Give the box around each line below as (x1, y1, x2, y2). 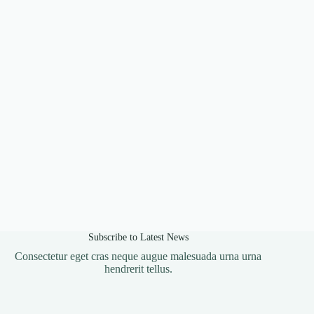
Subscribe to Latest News (88, 231, 189, 243)
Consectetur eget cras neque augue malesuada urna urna (15, 250, 262, 263)
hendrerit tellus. (104, 263, 172, 275)
